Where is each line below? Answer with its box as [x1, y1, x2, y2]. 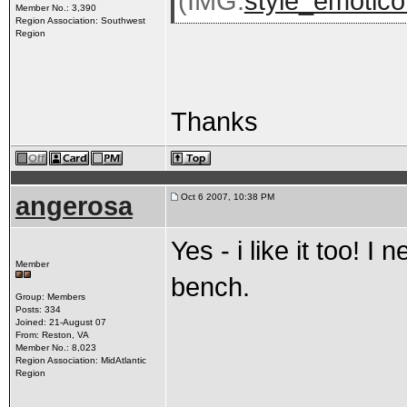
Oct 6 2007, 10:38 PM [177, 192, 274, 202]
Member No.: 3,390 [15, 3, 96, 13]
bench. [170, 272, 250, 302]
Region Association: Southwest [15, 15, 145, 25]
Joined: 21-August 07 [15, 317, 106, 327]
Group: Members [15, 292, 85, 302]
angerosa [15, 192, 133, 221]
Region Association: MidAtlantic [15, 355, 146, 365]
